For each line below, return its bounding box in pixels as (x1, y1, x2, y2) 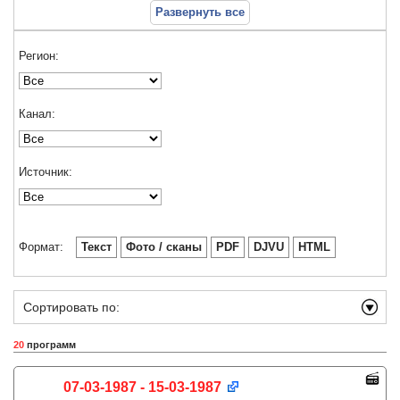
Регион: (19, 49, 59, 62)
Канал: (19, 107, 55, 121)
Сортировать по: (23, 300, 120, 314)
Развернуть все (155, 5, 245, 19)
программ (24, 339, 76, 350)
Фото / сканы (126, 240, 202, 254)
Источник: (19, 165, 72, 179)
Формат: (19, 240, 63, 254)
